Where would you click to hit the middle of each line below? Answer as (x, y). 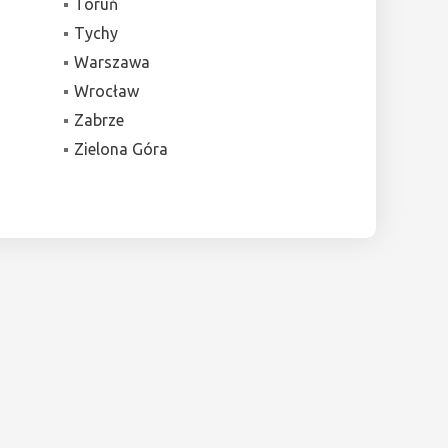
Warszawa (111, 61)
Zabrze (98, 119)
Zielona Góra (120, 148)
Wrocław (106, 90)
